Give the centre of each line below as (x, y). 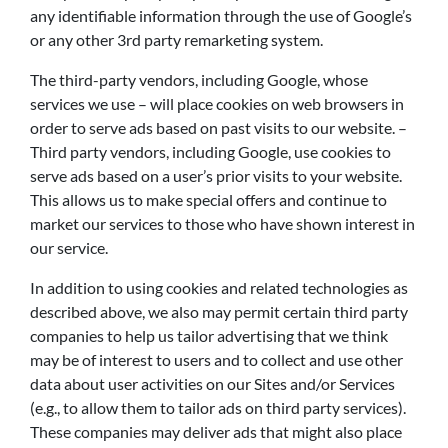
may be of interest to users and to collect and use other (216, 359)
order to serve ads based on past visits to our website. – (218, 127)
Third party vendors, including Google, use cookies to (210, 151)
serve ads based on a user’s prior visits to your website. (216, 175)
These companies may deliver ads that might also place (216, 431)
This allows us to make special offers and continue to (208, 199)
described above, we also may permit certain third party (219, 311)
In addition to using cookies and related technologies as (219, 287)
